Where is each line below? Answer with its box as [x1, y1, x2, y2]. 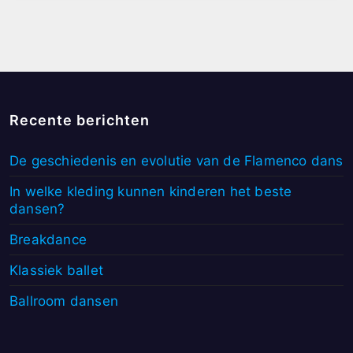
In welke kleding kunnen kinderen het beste [9, 183, 292, 199]
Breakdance [9, 231, 87, 247]
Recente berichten [9, 111, 150, 128]
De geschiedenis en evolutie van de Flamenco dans [9, 152, 344, 169]
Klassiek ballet [9, 262, 103, 278]
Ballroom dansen [9, 292, 118, 309]
